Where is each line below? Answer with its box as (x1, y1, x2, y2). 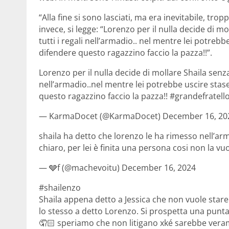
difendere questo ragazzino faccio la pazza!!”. (39, 47, 212, 59)
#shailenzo (39, 182, 81, 194)
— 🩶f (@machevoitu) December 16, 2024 (39, 162, 196, 174)
